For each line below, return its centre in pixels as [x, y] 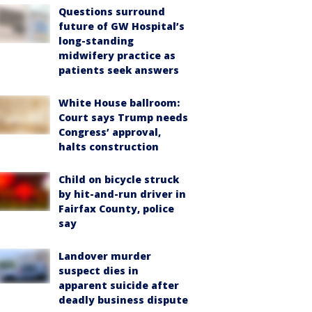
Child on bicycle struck [119, 179]
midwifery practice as [117, 55]
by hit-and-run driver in [122, 194]
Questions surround [112, 11]
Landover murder [105, 256]
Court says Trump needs [123, 117]
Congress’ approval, [110, 132]
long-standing [96, 41]
